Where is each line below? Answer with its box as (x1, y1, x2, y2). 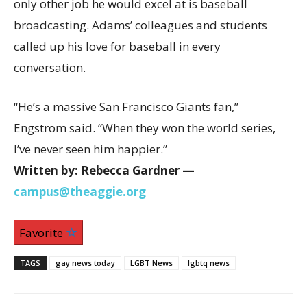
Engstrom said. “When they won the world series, (14, 120, 275, 136)
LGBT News (130, 258, 173, 269)
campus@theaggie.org (14, 184, 146, 200)
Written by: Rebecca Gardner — (14, 162, 195, 179)
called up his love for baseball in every (14, 38, 221, 55)
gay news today (56, 258, 115, 269)
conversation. (14, 60, 88, 76)
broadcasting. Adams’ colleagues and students (14, 17, 267, 34)
